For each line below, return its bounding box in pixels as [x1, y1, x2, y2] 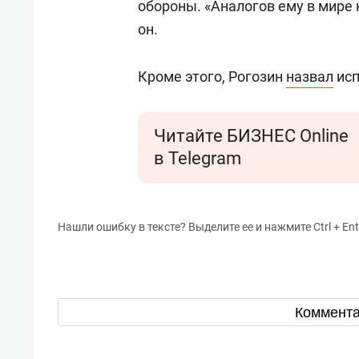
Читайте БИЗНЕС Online [154, 126, 349, 146]
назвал [286, 68, 333, 85]
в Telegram [154, 148, 241, 168]
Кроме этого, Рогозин [138, 68, 286, 85]
